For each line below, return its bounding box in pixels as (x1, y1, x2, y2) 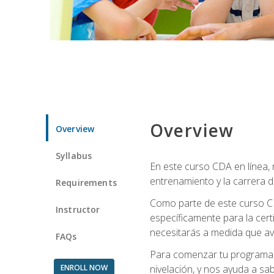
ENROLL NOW (60, 262, 108, 273)
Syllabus (56, 149, 92, 161)
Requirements (56, 176, 117, 188)
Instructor (56, 203, 100, 215)
